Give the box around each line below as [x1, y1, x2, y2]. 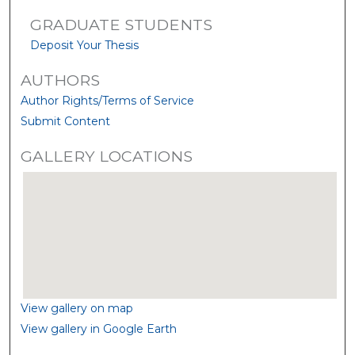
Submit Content [21, 113, 111, 128]
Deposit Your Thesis [29, 37, 139, 52]
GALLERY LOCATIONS [21, 146, 193, 166]
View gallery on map [21, 300, 134, 315]
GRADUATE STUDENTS [29, 14, 212, 34]
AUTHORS [21, 70, 101, 90]
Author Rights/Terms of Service [21, 93, 195, 108]
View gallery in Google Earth [21, 321, 177, 336]
